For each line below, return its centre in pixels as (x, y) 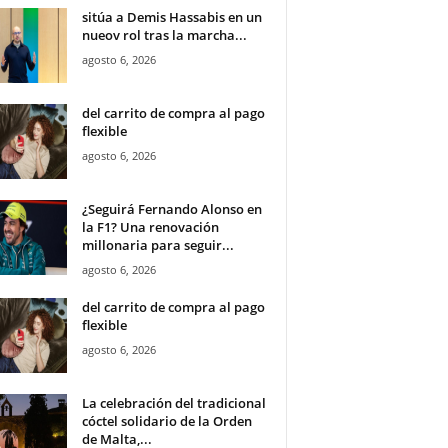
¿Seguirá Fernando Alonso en (171, 209)
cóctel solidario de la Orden (166, 421)
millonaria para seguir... (157, 245)
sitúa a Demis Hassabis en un (171, 17)
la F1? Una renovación (150, 227)
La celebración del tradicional (173, 403)
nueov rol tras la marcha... (164, 35)
